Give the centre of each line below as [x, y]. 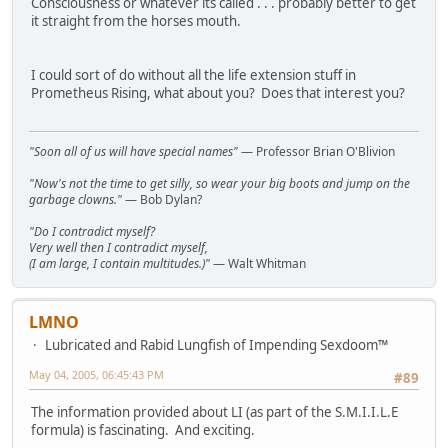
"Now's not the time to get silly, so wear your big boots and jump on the [219, 184]
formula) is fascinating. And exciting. [143, 430]
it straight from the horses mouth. [136, 20]
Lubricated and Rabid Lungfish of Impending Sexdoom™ [216, 345]
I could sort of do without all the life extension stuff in [193, 74]
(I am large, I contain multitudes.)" [119, 264]
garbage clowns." [75, 200]
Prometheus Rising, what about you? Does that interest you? [218, 92]
